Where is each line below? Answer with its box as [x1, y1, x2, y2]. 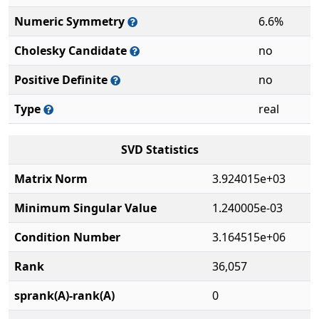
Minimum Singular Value [14, 200, 157, 216]
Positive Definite [14, 72, 110, 88]
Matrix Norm [14, 171, 88, 187]
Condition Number [14, 229, 120, 245]
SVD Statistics [120, 142, 199, 157]
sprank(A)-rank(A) [14, 288, 115, 303]
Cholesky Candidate [14, 43, 130, 58]
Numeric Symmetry [14, 14, 127, 29]
